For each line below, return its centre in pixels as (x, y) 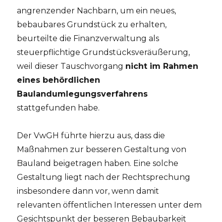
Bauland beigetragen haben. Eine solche (98, 163)
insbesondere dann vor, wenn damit (88, 191)
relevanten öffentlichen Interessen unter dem (110, 205)
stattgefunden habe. (58, 108)
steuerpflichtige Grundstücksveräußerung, (104, 52)
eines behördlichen (59, 80)
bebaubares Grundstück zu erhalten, (92, 24)
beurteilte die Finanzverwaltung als (88, 38)
